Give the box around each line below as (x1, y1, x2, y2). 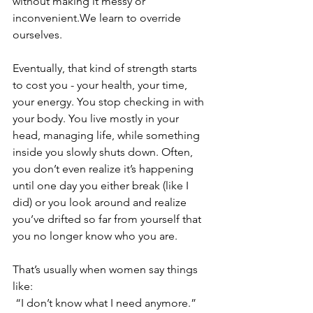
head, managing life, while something (13, 129, 203, 142)
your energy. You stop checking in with (13, 95, 207, 108)
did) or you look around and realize (13, 196, 189, 209)
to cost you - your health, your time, (13, 78, 190, 92)
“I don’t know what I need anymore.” (13, 296, 196, 310)
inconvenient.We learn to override (13, 11, 184, 24)
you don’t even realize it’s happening (13, 162, 196, 175)
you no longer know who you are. (13, 229, 177, 242)
